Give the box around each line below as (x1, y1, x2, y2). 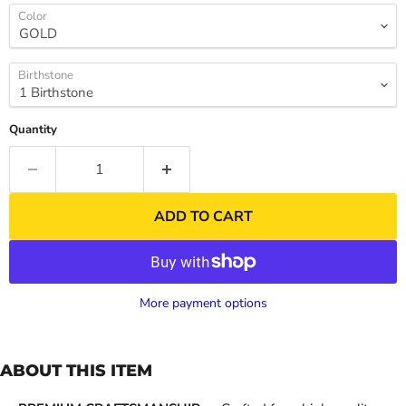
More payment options (139, 295, 267, 313)
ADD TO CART (153, 207, 253, 227)
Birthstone (18, 67, 73, 83)
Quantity (9, 121, 57, 138)
